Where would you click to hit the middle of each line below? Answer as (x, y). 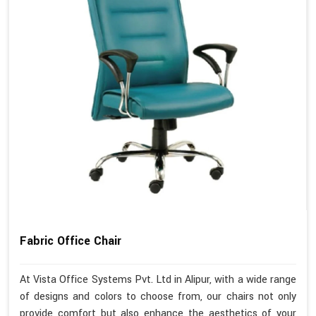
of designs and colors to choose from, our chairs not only (158, 297)
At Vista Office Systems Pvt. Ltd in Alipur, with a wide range (158, 280)
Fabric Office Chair (71, 241)
